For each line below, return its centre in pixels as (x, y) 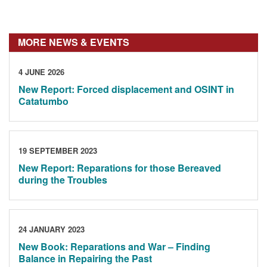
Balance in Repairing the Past (85, 259)
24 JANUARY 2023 (52, 229)
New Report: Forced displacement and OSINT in (126, 89)
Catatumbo (44, 101)
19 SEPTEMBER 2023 (58, 150)
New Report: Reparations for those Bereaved (120, 168)
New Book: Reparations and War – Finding (114, 247)
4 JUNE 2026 (41, 72)
